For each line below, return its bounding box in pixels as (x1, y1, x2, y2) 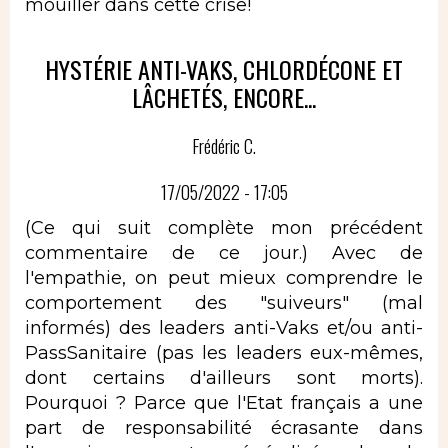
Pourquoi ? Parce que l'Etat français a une (25, 391, 423, 414)
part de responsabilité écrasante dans (25, 416, 423, 439)
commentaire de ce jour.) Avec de (25, 241, 423, 264)
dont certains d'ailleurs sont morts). (25, 366, 423, 389)
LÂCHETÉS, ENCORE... (132, 79, 316, 116)
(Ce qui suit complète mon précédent (25, 216, 423, 239)
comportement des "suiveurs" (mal (25, 291, 423, 314)
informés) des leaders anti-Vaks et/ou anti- (25, 316, 423, 339)
